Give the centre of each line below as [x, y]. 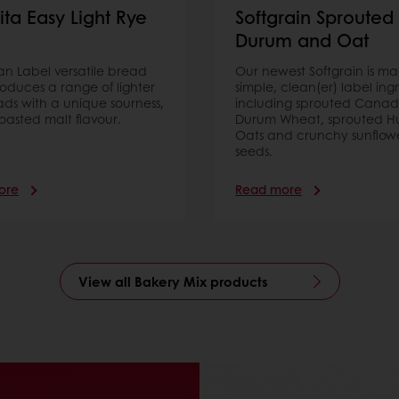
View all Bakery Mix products [173, 282]
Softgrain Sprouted [314, 17]
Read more [269, 189]
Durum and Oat [302, 41]
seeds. [254, 151]
